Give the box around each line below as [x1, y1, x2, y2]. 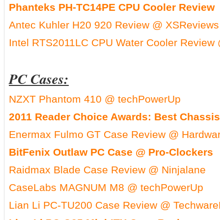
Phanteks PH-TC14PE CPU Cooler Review [9, 1, 215, 13]
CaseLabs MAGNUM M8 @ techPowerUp [9, 182, 203, 193]
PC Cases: [9, 69, 69, 88]
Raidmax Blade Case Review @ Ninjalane [9, 164, 206, 175]
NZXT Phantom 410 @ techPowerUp [9, 93, 181, 105]
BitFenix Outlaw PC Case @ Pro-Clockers [9, 146, 213, 158]
